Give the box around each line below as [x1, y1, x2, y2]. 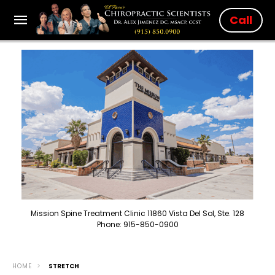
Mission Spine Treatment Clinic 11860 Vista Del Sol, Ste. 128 [31, 207, 244, 219]
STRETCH [48, 261, 79, 271]
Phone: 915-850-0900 [96, 219, 179, 230]
